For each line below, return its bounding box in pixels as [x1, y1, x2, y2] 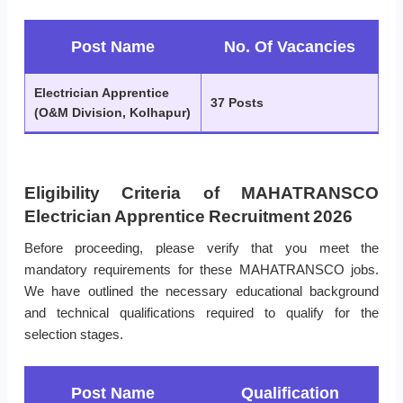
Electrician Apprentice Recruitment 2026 [23, 207, 353, 227]
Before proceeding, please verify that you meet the [23, 240, 380, 256]
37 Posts [210, 95, 264, 111]
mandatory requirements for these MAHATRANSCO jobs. [23, 262, 380, 278]
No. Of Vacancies [224, 38, 355, 57]
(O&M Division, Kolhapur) [34, 105, 191, 121]
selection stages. [23, 327, 123, 343]
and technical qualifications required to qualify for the [23, 305, 380, 321]
